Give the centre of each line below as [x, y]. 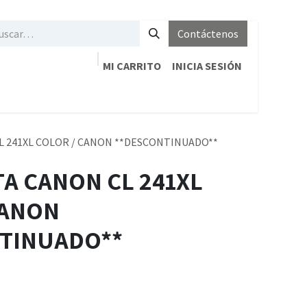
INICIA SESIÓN [207, 66]
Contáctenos [208, 34]
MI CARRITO [132, 66]
